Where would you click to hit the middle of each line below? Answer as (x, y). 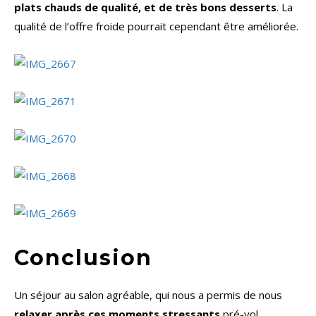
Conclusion (83, 258)
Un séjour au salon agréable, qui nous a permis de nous (148, 295)
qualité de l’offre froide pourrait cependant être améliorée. (156, 26)
